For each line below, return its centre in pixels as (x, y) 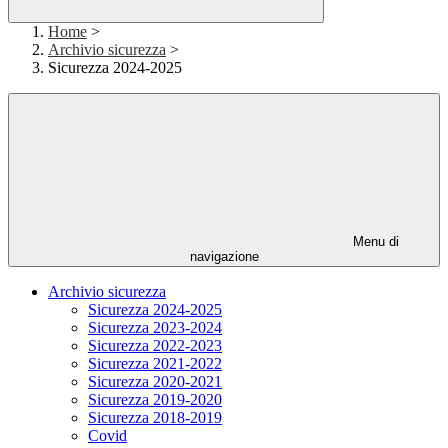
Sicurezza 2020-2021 (155, 382)
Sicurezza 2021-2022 (155, 364)
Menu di (374, 242)
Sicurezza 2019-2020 (155, 400)
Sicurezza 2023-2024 (155, 328)
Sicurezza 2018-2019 (155, 418)
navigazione (224, 257)
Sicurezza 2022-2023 (155, 346)
